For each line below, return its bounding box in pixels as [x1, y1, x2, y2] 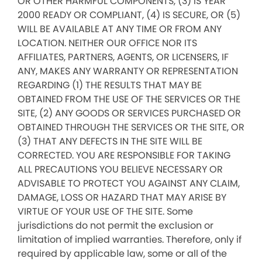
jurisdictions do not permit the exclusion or [18, 219, 213, 232]
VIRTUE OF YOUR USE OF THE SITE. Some [18, 205, 193, 218]
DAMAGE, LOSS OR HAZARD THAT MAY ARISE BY [18, 191, 226, 204]
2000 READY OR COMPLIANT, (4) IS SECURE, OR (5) [18, 8, 240, 22]
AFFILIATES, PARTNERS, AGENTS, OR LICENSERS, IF [18, 50, 229, 64]
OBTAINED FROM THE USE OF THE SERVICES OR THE [18, 92, 240, 106]
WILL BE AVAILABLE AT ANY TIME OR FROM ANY [18, 22, 222, 36]
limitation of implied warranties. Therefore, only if [18, 233, 242, 246]
